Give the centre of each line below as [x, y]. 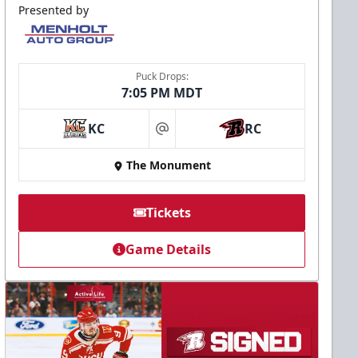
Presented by [54, 10]
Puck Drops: [162, 77]
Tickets [168, 213]
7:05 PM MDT [162, 93]
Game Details [169, 250]
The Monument [168, 165]
